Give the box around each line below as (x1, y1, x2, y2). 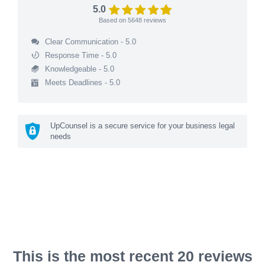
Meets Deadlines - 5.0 (44, 77, 120, 87)
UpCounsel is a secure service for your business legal (50, 121, 235, 130)
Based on (99, 16, 128, 24)
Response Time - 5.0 (44, 50, 117, 60)
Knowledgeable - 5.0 (44, 64, 114, 73)
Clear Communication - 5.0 (44, 37, 136, 46)
